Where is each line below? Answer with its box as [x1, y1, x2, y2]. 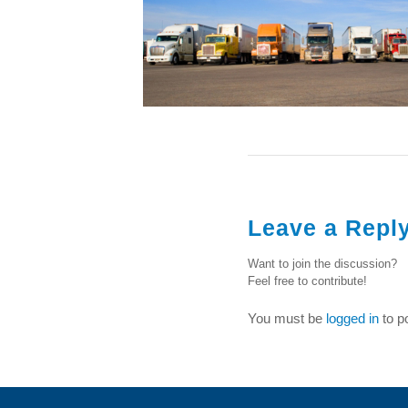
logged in [326, 310, 379, 326]
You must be [248, 310, 326, 326]
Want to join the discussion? [248, 256, 397, 270]
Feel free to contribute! [248, 273, 367, 288]
